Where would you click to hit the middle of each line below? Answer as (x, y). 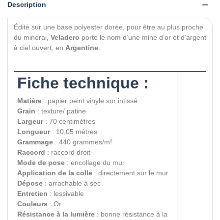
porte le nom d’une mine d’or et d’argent (143, 38)
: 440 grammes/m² (83, 142)
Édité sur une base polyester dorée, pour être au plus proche (109, 27)
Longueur (34, 132)
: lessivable (66, 194)
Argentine (82, 48)
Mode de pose (41, 163)
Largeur (30, 122)
